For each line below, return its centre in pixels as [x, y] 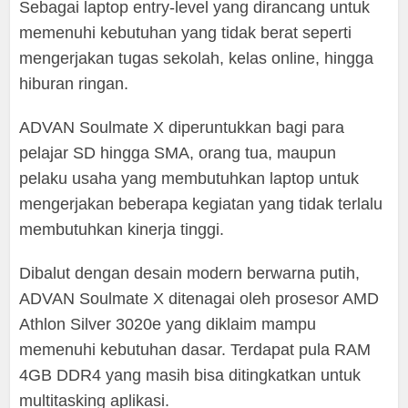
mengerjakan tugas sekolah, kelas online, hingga [197, 59]
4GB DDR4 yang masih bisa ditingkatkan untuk [190, 376]
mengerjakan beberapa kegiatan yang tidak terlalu [201, 204]
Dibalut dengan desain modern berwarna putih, [190, 274]
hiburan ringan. [74, 84]
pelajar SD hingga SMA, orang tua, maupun [178, 153]
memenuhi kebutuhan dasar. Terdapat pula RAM [195, 350]
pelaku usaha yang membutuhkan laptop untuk [189, 179]
